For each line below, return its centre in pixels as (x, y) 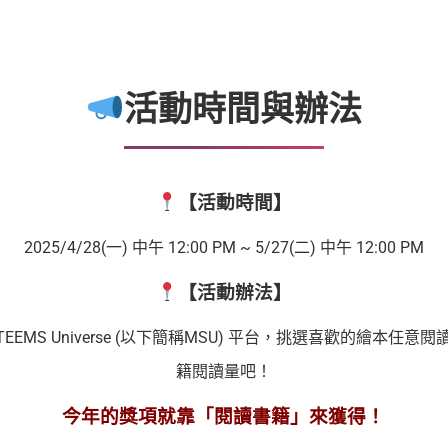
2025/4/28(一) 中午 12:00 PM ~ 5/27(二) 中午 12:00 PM (223, 248)
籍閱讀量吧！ (223, 372)
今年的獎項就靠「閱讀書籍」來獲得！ (224, 417)
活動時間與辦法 (243, 109)
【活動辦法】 (234, 293)
